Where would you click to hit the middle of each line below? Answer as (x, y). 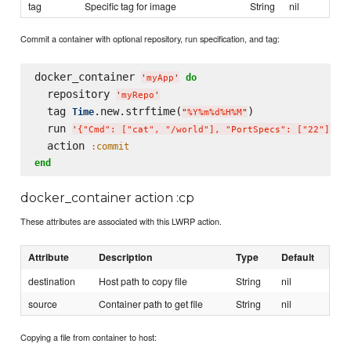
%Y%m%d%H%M (214, 112)
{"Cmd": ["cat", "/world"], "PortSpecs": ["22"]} (206, 129)
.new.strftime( (138, 111)
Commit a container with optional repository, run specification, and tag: (150, 39)
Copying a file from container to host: (89, 337)
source (43, 304)
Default (298, 257)
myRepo (138, 95)
